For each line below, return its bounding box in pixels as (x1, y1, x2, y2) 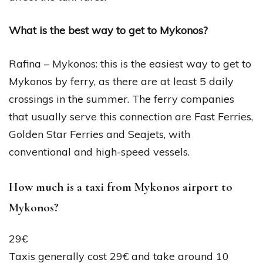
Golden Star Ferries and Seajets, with (9, 127, 190, 141)
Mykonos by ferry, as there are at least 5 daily (9, 74, 234, 88)
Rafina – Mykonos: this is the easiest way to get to (9, 56, 251, 70)
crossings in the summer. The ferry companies (9, 92, 234, 106)
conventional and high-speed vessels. (9, 144, 190, 159)
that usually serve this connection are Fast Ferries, (9, 109, 253, 123)
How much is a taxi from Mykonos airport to (9, 179, 232, 194)
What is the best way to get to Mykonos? (9, 23, 208, 37)
